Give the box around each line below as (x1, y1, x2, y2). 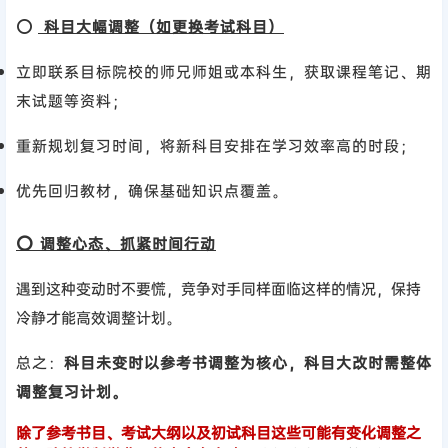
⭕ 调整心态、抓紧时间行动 (16, 233, 216, 254)
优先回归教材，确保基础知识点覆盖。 (16, 180, 288, 201)
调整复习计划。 (16, 381, 128, 402)
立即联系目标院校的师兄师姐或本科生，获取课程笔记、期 (16, 61, 432, 82)
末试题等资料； (16, 90, 128, 111)
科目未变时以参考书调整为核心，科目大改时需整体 (64, 352, 432, 373)
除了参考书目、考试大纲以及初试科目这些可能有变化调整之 (16, 422, 421, 443)
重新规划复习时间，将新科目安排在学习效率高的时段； (16, 135, 416, 156)
